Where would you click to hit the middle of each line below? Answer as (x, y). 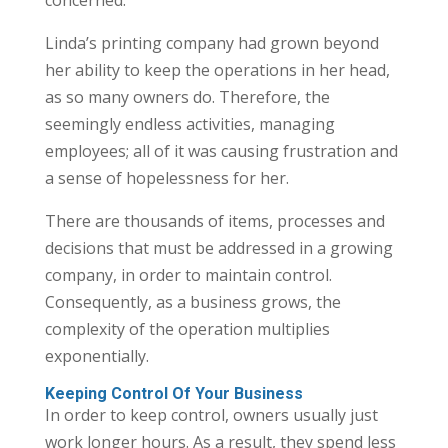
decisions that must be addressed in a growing (218, 247)
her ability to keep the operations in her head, (217, 69)
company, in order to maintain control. (188, 274)
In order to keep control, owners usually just (211, 414)
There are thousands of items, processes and (214, 220)
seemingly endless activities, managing (189, 123)
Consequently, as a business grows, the (192, 301)
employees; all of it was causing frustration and (221, 150)
